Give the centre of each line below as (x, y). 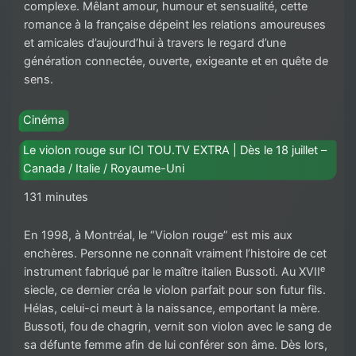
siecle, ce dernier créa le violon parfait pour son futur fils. (175, 290)
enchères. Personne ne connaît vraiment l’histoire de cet (175, 254)
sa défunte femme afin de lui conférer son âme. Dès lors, (176, 345)
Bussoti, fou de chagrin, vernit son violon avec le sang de (178, 327)
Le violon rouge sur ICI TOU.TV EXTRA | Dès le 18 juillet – (175, 151)
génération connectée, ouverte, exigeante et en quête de (176, 62)
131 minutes (56, 197)
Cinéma (44, 120)
